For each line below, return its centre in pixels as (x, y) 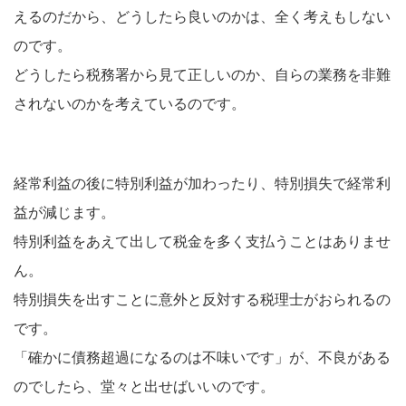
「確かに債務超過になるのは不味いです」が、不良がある (202, 358)
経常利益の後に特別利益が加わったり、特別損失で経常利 (202, 184)
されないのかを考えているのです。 (130, 104)
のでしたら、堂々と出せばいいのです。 (144, 387)
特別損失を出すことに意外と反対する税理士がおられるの (202, 300)
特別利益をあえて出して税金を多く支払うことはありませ (202, 242)
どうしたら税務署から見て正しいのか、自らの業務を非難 (202, 75)
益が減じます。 (64, 213)
